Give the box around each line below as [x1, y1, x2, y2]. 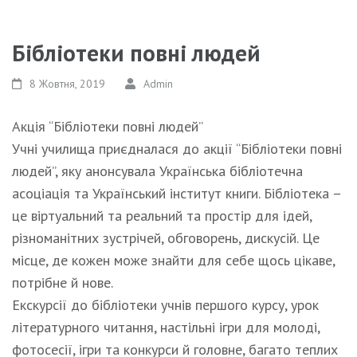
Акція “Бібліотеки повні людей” [12, 117, 203, 135]
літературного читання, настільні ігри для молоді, [12, 318, 320, 336]
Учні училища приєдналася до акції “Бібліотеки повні [12, 139, 342, 158]
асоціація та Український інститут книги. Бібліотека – [12, 184, 341, 202]
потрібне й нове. [12, 273, 113, 292]
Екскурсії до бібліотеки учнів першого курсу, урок [12, 296, 319, 314]
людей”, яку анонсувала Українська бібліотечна [12, 162, 303, 180]
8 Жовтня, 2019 [29, 76, 106, 91]
